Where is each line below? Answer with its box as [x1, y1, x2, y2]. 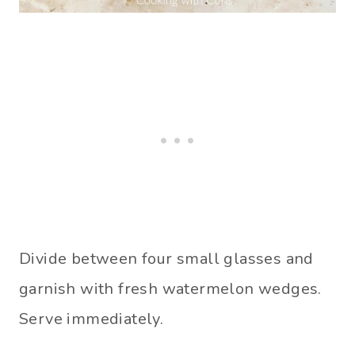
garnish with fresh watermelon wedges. [19, 277, 322, 300]
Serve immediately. [19, 307, 164, 330]
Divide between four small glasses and [19, 247, 314, 269]
